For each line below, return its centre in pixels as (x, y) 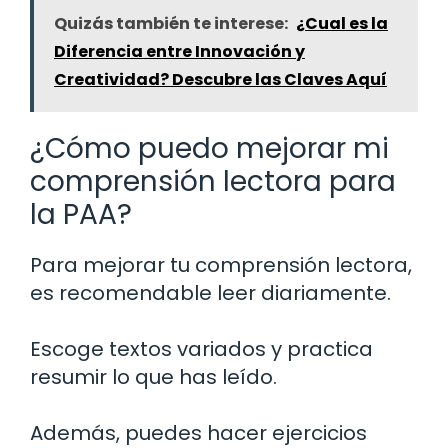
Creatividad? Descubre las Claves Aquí (220, 80)
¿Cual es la (342, 24)
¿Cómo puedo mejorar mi (209, 149)
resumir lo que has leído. (153, 377)
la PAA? (81, 215)
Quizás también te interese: (171, 24)
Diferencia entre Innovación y (179, 52)
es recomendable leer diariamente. (210, 293)
